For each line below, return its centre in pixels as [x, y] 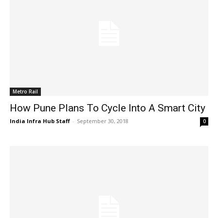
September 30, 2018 [103, 121]
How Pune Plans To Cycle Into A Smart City [108, 108]
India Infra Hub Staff [40, 121]
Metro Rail [25, 91]
